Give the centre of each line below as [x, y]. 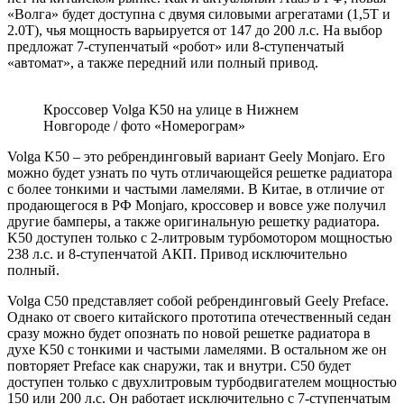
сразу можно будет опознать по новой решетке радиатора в [189, 334]
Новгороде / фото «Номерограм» [144, 126]
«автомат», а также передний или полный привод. [163, 63]
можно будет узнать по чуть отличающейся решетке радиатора [200, 173]
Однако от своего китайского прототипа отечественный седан [199, 317]
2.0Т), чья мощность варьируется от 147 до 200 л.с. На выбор [195, 31]
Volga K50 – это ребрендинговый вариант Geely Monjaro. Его [196, 157]
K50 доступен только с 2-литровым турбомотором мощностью [200, 238]
